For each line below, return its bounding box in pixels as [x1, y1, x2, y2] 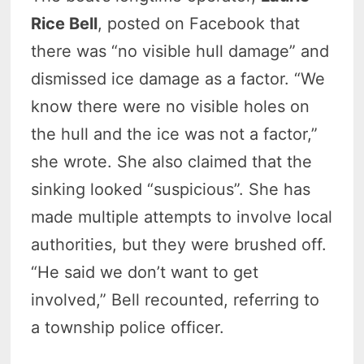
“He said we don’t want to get [31, 262, 259, 283]
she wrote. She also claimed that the [31, 152, 313, 172]
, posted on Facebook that [97, 14, 301, 34]
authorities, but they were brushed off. [31, 235, 327, 255]
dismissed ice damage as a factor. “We [31, 69, 326, 89]
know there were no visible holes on [31, 97, 310, 117]
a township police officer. [31, 318, 225, 338]
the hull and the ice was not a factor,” [31, 124, 318, 145]
